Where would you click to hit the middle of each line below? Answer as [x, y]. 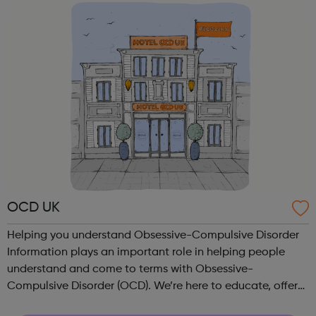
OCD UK [34, 208]
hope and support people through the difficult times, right [156, 303]
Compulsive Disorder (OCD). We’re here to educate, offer [80, 286]
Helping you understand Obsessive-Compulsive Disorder [153, 235]
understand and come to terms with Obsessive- [130, 269]
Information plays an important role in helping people [146, 252]
